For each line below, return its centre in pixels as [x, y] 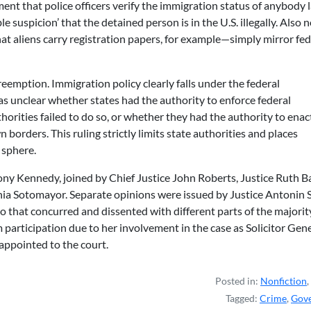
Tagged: [243, 298]
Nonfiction [284, 281]
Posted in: [238, 281]
